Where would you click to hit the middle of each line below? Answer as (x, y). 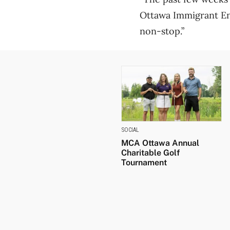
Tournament (144, 163)
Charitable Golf (150, 153)
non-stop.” (162, 31)
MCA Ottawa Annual (160, 143)
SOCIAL (130, 130)
